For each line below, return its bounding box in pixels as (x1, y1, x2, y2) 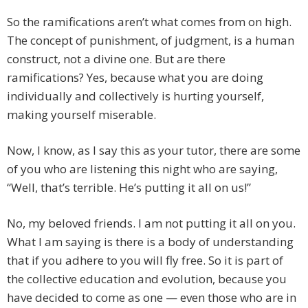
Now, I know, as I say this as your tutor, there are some (7, 142, 300, 159)
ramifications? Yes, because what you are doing (7, 69, 263, 86)
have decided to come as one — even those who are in (7, 289, 296, 306)
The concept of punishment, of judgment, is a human (7, 32, 294, 49)
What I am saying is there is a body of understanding (7, 234, 294, 250)
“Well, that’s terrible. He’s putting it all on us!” (7, 179, 251, 196)
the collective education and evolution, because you (7, 271, 287, 287)
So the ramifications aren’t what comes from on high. (7, 14, 291, 30)
